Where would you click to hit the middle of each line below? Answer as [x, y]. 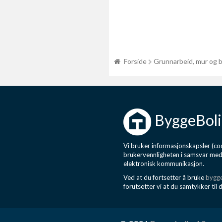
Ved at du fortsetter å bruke [165, 177]
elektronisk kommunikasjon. [164, 164]
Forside [135, 61]
